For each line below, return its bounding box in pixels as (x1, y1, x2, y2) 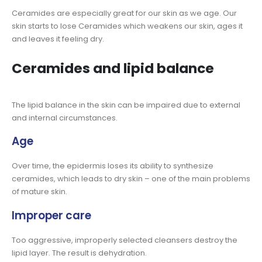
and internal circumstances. (12, 112, 118, 123)
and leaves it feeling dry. (12, 33, 104, 45)
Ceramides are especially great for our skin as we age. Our (12, 8, 237, 19)
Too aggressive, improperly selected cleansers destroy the (12, 234, 237, 246)
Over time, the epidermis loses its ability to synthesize (12, 160, 213, 172)
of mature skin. (12, 186, 67, 198)
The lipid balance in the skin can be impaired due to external (12, 99, 240, 111)
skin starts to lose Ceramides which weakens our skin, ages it (12, 20, 243, 32)
